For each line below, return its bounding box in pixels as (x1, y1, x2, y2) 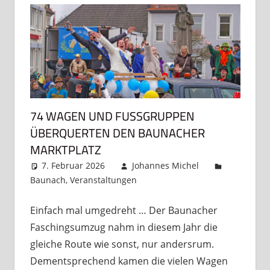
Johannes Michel (131, 160, 199, 172)
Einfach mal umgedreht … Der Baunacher (30, 204, 218, 218)
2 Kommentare (161, 174, 221, 186)
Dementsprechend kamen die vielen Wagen (30, 254, 228, 268)
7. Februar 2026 (42, 160, 105, 172)
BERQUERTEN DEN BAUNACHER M (30, 124, 205, 143)
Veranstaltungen (69, 174, 137, 186)
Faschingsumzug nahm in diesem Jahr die (30, 221, 218, 234)
